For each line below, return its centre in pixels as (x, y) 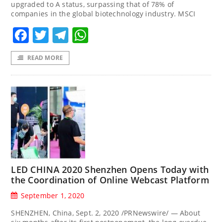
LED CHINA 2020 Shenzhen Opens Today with (110, 169)
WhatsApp (128, 35)
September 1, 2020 (53, 195)
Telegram (105, 35)
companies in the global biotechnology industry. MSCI (103, 14)
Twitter (75, 35)
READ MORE (45, 57)
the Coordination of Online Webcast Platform (110, 180)
